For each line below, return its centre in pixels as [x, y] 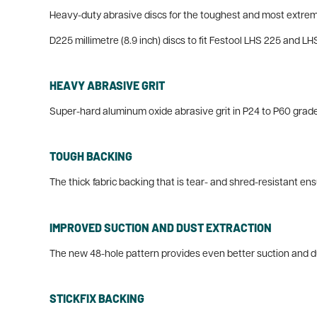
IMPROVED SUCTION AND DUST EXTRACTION [161, 227]
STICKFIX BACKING [97, 298]
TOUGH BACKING [91, 156]
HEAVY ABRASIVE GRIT [107, 85]
